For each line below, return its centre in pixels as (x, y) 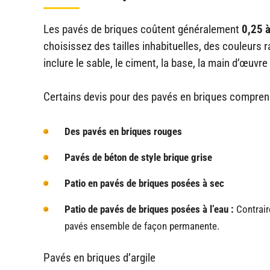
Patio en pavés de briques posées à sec (146, 183)
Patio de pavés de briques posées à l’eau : (149, 209)
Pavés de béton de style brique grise (140, 157)
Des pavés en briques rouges (124, 131)
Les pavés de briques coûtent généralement (143, 29)
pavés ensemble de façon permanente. (142, 226)
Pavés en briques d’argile (99, 257)
